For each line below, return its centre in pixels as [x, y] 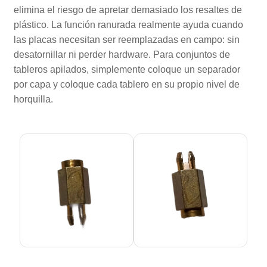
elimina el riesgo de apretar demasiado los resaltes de [128, 10]
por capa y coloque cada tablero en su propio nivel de [127, 84]
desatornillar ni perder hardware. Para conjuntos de [122, 54]
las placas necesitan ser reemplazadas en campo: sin [127, 39]
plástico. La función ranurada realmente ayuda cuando [129, 24]
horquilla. [34, 99]
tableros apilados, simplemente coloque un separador [127, 69]
